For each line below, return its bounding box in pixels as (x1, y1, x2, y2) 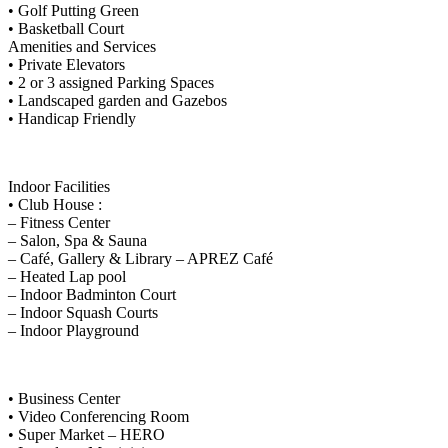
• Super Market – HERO (8, 425, 165, 443)
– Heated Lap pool (8, 267, 126, 285)
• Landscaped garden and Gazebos (8, 91, 227, 109)
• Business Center (8, 389, 120, 407)
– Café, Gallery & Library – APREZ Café (8, 249, 273, 267)
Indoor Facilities (8, 177, 110, 195)
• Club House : (8, 195, 102, 213)
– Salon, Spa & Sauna (8, 231, 147, 249)
